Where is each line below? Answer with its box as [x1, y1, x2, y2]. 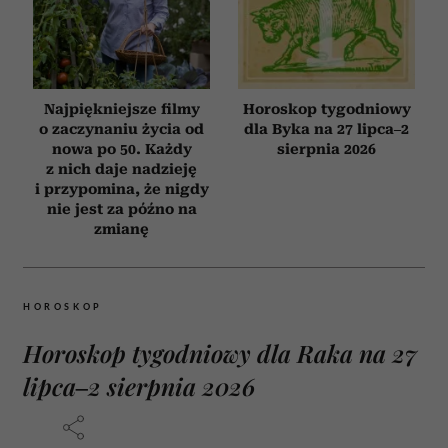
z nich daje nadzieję [46, 161, 197, 178]
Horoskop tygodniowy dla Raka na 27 [23, 337, 417, 370]
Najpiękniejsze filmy [43, 101, 200, 118]
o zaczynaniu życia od [39, 121, 204, 138]
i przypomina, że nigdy [34, 181, 209, 198]
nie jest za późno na [46, 201, 197, 218]
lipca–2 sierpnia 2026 [23, 370, 255, 403]
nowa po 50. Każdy [51, 141, 192, 158]
